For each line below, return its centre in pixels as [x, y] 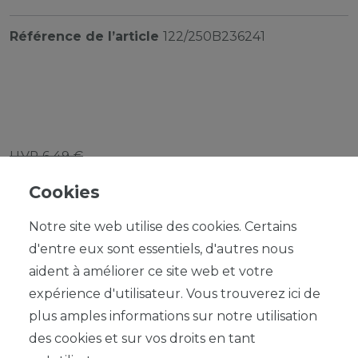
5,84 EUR [52, 174]
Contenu [40, 208]
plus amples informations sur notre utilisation [173, 316]
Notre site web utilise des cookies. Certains [163, 227]
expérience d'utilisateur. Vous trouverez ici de [175, 294]
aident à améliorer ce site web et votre [151, 271]
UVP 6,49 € [46, 155]
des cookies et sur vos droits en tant [142, 338]
